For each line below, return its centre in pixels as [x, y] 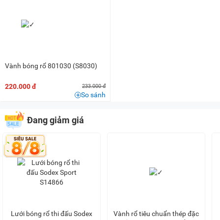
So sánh [93, 95]
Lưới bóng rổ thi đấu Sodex [52, 214]
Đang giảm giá [55, 120]
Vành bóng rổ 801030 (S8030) [51, 66]
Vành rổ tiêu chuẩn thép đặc [156, 214]
